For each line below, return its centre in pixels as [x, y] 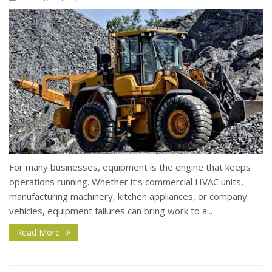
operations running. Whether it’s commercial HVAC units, [126, 182]
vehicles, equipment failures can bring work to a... [111, 211]
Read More [39, 233]
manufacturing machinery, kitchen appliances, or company [128, 196]
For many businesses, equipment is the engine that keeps [130, 167]
